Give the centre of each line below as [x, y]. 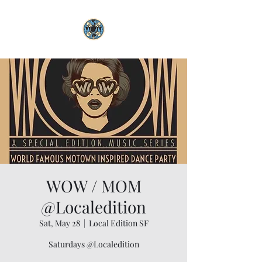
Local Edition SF [118, 223]
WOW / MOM [94, 186]
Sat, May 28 [59, 223]
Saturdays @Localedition [94, 244]
